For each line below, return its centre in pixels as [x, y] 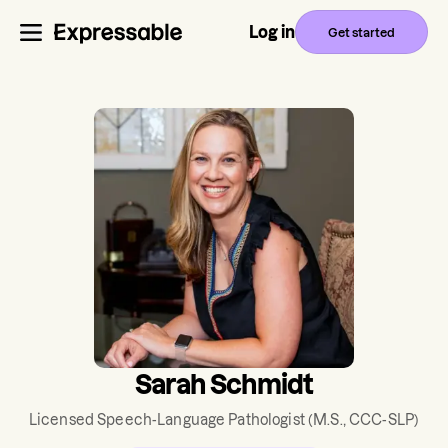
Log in [272, 32]
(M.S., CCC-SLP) [362, 420]
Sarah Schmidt [224, 384]
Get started [361, 32]
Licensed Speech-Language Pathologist [166, 420]
